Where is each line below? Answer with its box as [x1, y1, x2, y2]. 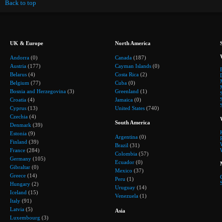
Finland [10, 138, 27, 145]
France [10, 147, 25, 153]
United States [115, 105, 145, 111]
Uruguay [115, 184, 135, 190]
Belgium [10, 79, 29, 86]
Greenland [115, 88, 139, 94]
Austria [10, 62, 26, 69]
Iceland [10, 189, 27, 195]
